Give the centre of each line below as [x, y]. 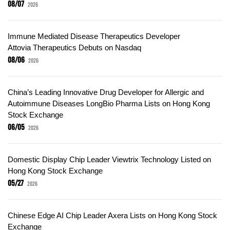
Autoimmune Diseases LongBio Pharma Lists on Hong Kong [109, 103]
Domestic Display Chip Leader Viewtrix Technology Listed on [109, 159]
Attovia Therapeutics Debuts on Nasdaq [75, 47]
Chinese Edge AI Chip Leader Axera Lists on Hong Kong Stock [112, 215]
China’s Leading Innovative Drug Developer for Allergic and [106, 92]
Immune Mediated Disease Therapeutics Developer [94, 36]
